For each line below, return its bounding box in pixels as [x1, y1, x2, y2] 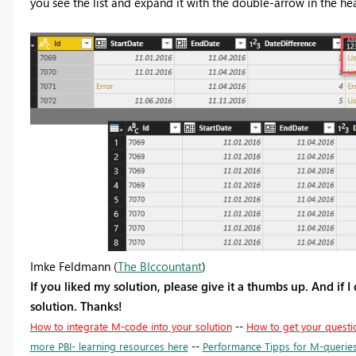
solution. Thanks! [29, 297, 122, 314]
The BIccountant [117, 257, 202, 274]
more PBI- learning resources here [29, 339, 188, 353]
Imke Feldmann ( [29, 257, 118, 274]
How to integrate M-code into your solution [29, 319, 232, 333]
